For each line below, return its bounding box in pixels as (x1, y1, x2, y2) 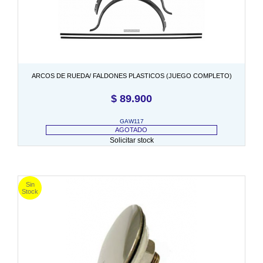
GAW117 (119, 117, 144, 124)
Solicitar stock (109, 136, 154, 144)
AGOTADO (115, 126, 148, 133)
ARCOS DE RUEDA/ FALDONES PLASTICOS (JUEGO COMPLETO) (31, 72, 232, 79)
